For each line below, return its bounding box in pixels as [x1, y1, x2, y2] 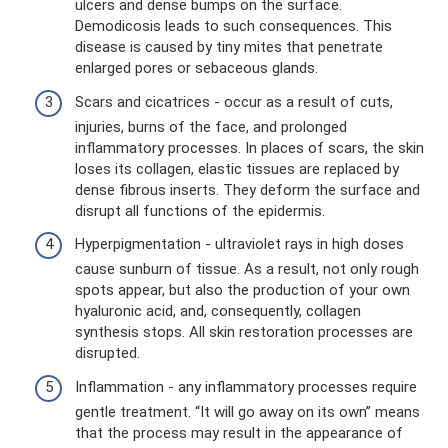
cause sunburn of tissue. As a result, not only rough [75, 260, 419, 278]
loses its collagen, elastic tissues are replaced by [75, 159, 399, 178]
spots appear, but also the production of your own [75, 281, 410, 299]
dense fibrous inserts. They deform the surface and [75, 180, 420, 199]
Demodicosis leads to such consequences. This [75, 17, 392, 35]
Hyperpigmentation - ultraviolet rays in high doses [75, 235, 404, 253]
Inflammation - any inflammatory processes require [75, 377, 417, 396]
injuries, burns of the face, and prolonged [75, 117, 347, 136]
